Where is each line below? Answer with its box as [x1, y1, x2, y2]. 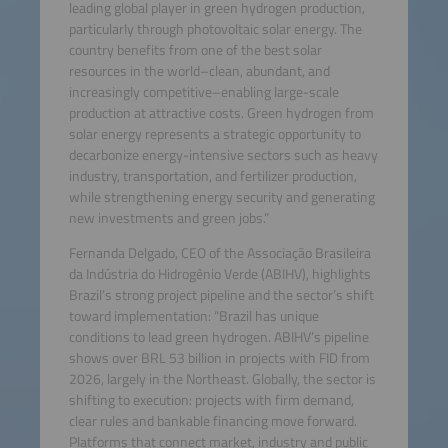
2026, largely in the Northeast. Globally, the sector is [68, 368, 376, 391]
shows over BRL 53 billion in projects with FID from [68, 347, 370, 370]
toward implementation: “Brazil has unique [68, 305, 319, 328]
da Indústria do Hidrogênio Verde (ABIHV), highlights [68, 263, 371, 286]
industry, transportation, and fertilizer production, [68, 164, 357, 187]
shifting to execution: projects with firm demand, [68, 389, 354, 412]
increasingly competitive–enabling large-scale [68, 80, 339, 103]
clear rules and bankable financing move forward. [68, 410, 357, 433]
